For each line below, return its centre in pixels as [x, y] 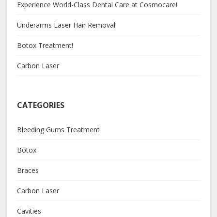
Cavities [29, 211]
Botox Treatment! [45, 45]
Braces [28, 170]
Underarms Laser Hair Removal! [67, 25]
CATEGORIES [41, 105]
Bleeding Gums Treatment [58, 129]
